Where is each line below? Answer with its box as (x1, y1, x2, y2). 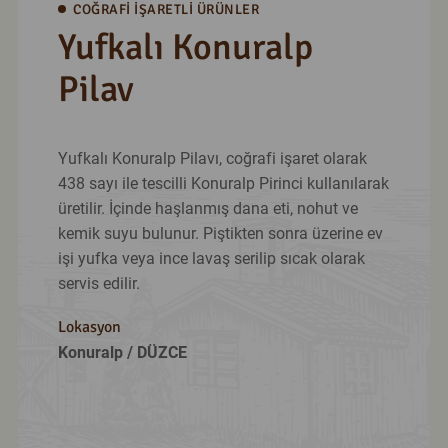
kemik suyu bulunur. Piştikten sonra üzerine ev (58, 224, 383, 244)
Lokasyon (58, 317, 121, 338)
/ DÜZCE (123, 343, 187, 363)
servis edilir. (58, 274, 140, 294)
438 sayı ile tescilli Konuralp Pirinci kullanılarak (58, 174, 389, 194)
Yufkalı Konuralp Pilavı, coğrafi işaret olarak (58, 149, 367, 169)
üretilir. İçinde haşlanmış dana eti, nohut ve (58, 199, 358, 219)
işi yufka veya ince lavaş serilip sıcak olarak (58, 249, 365, 269)
